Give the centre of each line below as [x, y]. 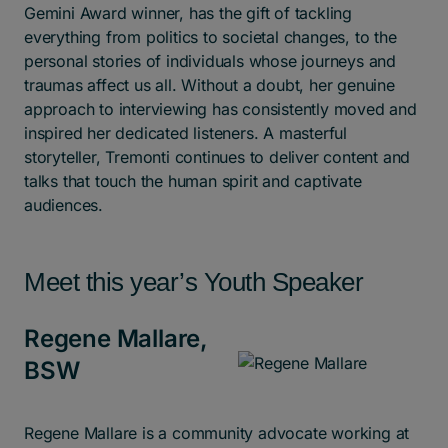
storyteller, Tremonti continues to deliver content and [217, 157]
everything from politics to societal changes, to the [210, 37]
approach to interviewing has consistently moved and [220, 109]
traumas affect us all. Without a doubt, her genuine [209, 85]
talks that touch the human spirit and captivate [193, 181]
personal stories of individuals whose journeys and [210, 61]
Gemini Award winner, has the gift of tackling [188, 13]
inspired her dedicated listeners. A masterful [185, 133]
